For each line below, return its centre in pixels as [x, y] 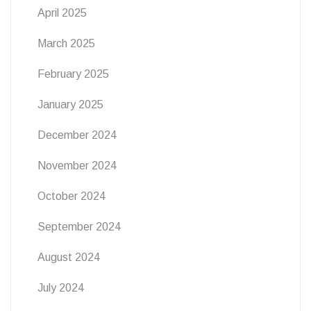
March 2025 [66, 43]
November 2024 [77, 165]
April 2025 [62, 12]
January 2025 [70, 104]
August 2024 [69, 257]
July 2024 [61, 287]
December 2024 [77, 135]
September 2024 [79, 226]
